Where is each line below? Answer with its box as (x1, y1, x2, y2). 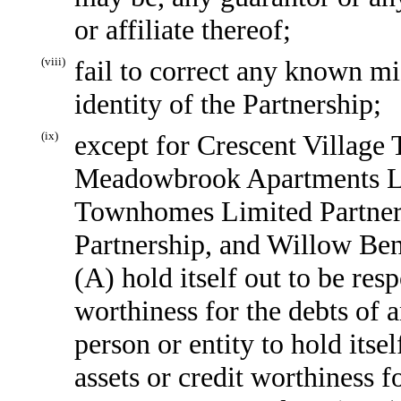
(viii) (41, 55, 65, 69)
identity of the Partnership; (74, 88, 381, 121)
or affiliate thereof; (74, 13, 291, 47)
